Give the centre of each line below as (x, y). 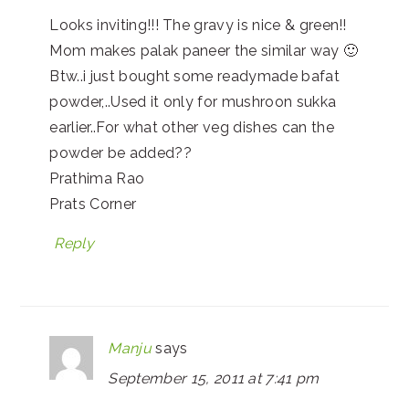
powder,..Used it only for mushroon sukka (193, 101)
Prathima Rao (97, 178)
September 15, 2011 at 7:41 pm (214, 378)
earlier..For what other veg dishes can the (192, 127)
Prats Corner (93, 204)
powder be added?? (121, 152)
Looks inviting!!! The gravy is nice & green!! (198, 25)
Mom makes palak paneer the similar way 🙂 (204, 50)
